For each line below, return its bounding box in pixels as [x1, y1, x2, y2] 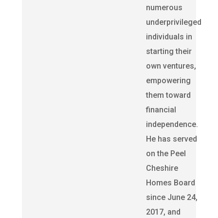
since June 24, [145, 193, 198, 202]
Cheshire [145, 163, 178, 173]
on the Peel [145, 149, 186, 158]
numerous [145, 3, 182, 12]
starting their [145, 47, 192, 56]
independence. [145, 120, 198, 129]
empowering [145, 76, 191, 85]
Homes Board [145, 178, 195, 187]
